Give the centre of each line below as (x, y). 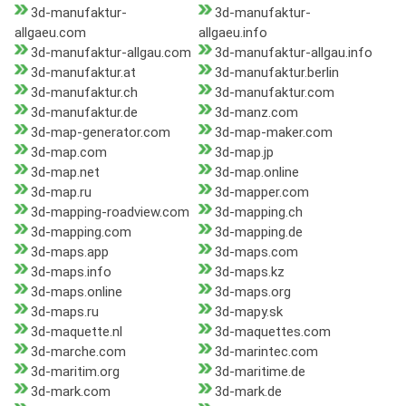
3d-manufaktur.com (274, 93)
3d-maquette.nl (77, 332)
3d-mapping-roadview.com (110, 213)
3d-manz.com (256, 113)
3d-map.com (69, 153)
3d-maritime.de (260, 372)
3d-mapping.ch (258, 213)
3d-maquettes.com (272, 332)
